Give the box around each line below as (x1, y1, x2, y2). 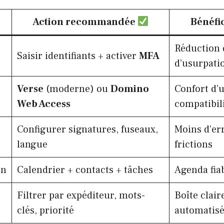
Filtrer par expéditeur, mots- (17, 188, 145, 202)
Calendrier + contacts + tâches (17, 163, 153, 176)
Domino (110, 82, 149, 95)
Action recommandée (32, 15, 137, 28)
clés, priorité (17, 203, 74, 217)
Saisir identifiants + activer (17, 49, 139, 62)
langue (17, 137, 47, 151)
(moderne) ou (43, 82, 110, 95)
